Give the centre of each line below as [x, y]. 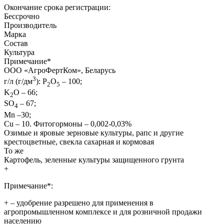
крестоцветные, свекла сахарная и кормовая [79, 141]
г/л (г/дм [18, 81]
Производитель [30, 25]
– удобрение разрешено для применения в [81, 202]
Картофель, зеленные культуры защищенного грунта [94, 159]
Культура [19, 52]
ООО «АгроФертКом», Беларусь [60, 70]
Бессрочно [22, 16]
